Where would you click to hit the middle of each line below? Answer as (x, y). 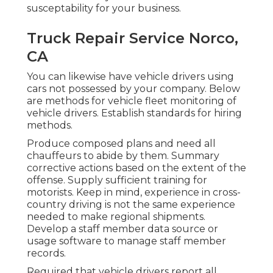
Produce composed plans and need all (121, 143)
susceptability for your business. (104, 8)
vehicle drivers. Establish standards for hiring (134, 113)
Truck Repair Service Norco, (133, 38)
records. (46, 253)
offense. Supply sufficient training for (117, 180)
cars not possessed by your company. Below (133, 88)
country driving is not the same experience (131, 204)
